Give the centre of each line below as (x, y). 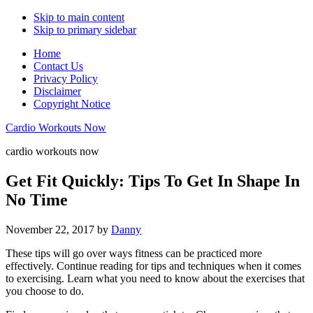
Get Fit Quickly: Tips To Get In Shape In (153, 181)
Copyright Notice (72, 104)
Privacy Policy (66, 79)
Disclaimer (57, 91)
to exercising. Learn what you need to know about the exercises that (155, 278)
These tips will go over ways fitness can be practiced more (134, 253)
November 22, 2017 (50, 229)
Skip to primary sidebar (85, 30)
